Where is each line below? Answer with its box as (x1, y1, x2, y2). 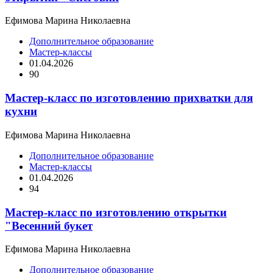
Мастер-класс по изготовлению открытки (5, 205, 227, 219)
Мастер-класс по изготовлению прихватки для (5, 91, 253, 105)
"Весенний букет (5, 219, 93, 232)
